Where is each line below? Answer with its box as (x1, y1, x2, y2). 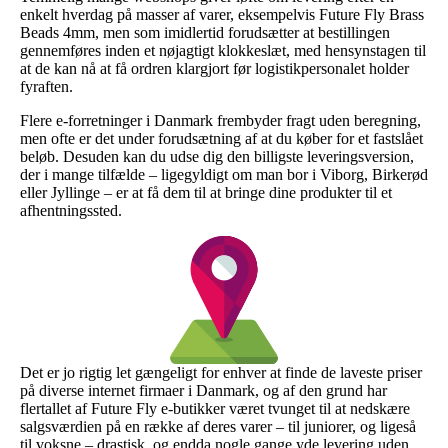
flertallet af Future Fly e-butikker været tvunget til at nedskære (20, 399, 410, 417)
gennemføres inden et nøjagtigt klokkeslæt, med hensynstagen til (20, 41, 426, 59)
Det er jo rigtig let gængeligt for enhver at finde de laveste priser (20, 363, 422, 381)
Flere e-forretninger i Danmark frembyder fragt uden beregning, (20, 111, 421, 129)
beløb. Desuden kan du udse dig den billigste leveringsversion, (20, 147, 414, 165)
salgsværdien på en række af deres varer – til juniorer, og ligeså (20, 417, 416, 435)
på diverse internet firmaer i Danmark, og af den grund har (20, 381, 387, 399)
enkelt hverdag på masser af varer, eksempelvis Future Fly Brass (20, 5, 424, 23)
